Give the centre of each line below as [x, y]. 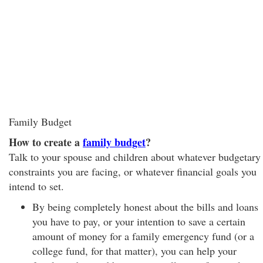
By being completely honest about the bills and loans [145, 207]
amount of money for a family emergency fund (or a [143, 236]
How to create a [46, 142]
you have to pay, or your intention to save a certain [139, 221]
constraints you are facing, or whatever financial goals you [133, 171]
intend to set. [36, 186]
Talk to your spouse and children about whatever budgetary [135, 157]
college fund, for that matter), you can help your [134, 251]
